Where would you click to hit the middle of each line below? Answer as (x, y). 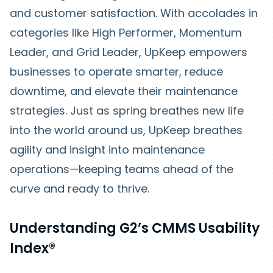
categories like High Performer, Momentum (126, 33)
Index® (33, 248)
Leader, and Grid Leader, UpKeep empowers (129, 52)
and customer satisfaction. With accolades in (134, 13)
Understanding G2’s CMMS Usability (135, 228)
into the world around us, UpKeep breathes (126, 130)
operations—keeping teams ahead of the (122, 169)
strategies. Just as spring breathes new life (127, 111)
